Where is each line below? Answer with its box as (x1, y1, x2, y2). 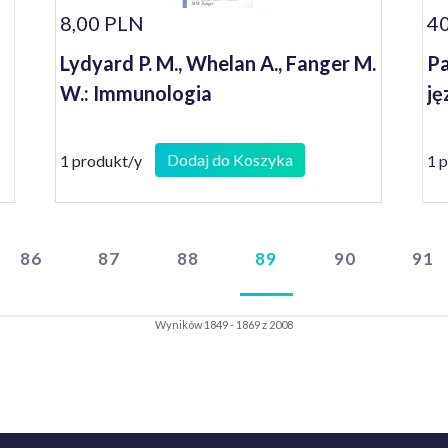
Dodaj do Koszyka (167, 150, 294, 169)
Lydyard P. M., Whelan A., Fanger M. (60, 51, 377, 75)
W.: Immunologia (60, 81, 213, 105)
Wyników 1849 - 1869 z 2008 (155, 318, 293, 331)
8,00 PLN (60, 11, 145, 35)
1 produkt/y (60, 150, 143, 170)
